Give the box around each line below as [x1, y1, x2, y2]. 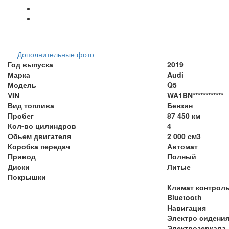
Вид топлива [8, 100, 54, 110]
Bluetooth [167, 192, 202, 202]
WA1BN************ [167, 89, 223, 100]
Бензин [167, 100, 193, 110]
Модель [8, 79, 36, 90]
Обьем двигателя [8, 130, 71, 141]
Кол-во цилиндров [8, 120, 76, 131]
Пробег [8, 110, 34, 121]
